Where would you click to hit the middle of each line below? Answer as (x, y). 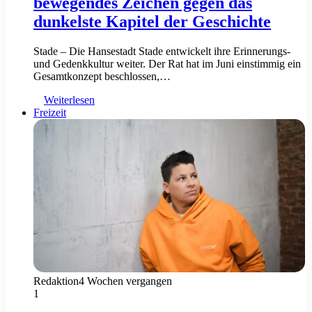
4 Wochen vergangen (125, 281)
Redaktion (56, 281)
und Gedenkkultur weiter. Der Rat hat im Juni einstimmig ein (167, 63)
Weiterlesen (69, 100)
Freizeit (50, 112)
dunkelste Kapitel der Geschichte (152, 21)
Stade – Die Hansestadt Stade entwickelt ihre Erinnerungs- (162, 51)
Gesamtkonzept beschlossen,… (102, 76)
